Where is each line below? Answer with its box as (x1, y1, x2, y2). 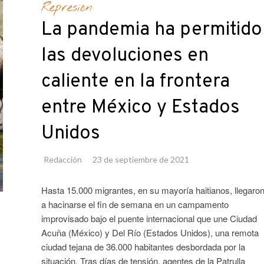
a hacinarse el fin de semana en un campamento (41, 198, 229, 211)
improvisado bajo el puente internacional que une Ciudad (41, 212, 257, 225)
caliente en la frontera (41, 70, 230, 94)
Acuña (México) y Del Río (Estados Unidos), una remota (41, 226, 259, 239)
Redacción (43, 154, 82, 165)
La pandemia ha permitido (41, 18, 262, 42)
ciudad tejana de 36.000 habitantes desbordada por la (41, 240, 245, 253)
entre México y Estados (41, 96, 240, 120)
